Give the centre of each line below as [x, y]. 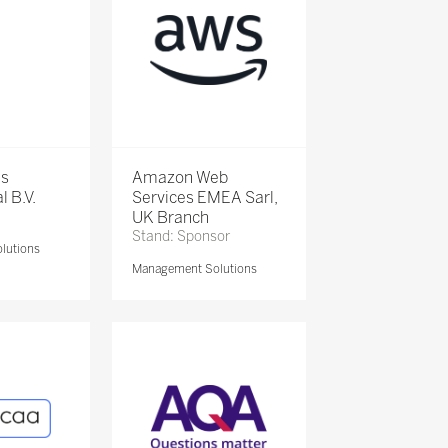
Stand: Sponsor [180, 236]
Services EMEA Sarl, [204, 197]
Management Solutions [194, 268]
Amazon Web [179, 177]
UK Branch [170, 217]
